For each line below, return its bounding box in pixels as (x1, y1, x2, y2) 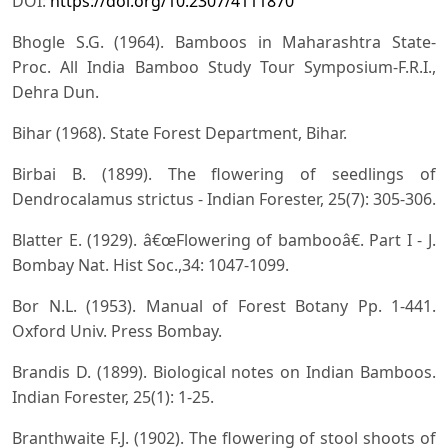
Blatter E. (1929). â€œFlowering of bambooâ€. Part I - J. (12, 228, 436, 251)
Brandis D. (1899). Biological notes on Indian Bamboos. (12, 360, 436, 383)
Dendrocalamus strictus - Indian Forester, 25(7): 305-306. (12, 187, 436, 210)
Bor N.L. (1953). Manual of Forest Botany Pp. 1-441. (12, 294, 436, 317)
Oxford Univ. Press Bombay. (12, 319, 222, 342)
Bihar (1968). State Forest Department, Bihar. (12, 121, 347, 144)
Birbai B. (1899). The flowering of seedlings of (12, 162, 436, 185)
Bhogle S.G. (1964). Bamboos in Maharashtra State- (12, 30, 436, 53)
